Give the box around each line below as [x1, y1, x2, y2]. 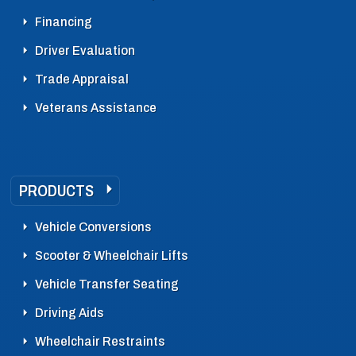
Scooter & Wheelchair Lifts [35, 247, 188, 263]
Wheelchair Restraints [35, 333, 165, 349]
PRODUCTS [19, 181, 94, 199]
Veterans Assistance [35, 99, 157, 115]
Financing [35, 14, 92, 29]
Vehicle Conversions [35, 219, 152, 234]
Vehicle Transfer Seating [35, 276, 179, 292]
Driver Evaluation [35, 42, 135, 58]
